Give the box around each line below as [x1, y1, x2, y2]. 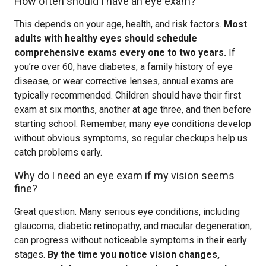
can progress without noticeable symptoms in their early [14, 235, 247, 246]
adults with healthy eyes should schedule [14, 33, 197, 44]
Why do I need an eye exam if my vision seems [14, 169, 235, 182]
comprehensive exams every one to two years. [14, 47, 226, 58]
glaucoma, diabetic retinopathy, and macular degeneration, [14, 220, 252, 232]
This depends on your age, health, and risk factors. [14, 18, 224, 30]
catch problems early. [14, 147, 102, 158]
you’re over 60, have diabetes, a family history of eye [14, 61, 233, 72]
